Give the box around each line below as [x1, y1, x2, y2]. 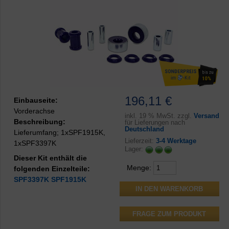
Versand [193, 111, 219, 120]
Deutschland [124, 125, 164, 133]
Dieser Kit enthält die [14, 154, 87, 163]
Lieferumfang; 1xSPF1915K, [14, 128, 105, 137]
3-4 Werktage [155, 136, 196, 145]
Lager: [124, 145, 145, 153]
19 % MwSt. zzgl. [136, 111, 194, 120]
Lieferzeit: [124, 136, 156, 145]
